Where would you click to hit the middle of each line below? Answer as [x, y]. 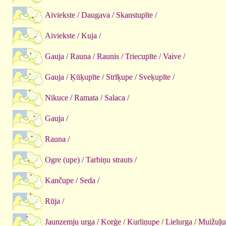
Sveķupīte [155, 77]
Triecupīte [141, 56]
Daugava [96, 15]
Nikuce [56, 97]
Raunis [108, 56]
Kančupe [59, 180]
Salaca [115, 97]
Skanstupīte [134, 15]
